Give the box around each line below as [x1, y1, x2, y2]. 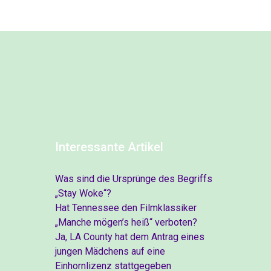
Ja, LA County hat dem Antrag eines [55, 231, 204, 243]
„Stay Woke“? [55, 188, 111, 199]
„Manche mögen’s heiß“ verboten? [55, 217, 197, 228]
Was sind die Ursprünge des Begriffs [55, 173, 212, 184]
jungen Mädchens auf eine [55, 246, 165, 257]
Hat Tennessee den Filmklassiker [55, 202, 197, 214]
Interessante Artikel [55, 140, 163, 154]
